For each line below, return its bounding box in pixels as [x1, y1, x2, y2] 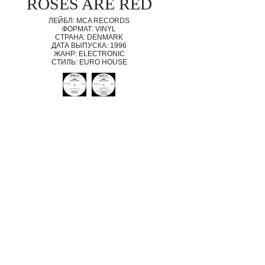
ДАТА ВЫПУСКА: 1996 [51, 41, 127, 50]
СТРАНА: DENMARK [55, 33, 124, 41]
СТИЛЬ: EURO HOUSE [51, 58, 127, 66]
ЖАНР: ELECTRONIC [53, 50, 125, 58]
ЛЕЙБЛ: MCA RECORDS [49, 17, 130, 25]
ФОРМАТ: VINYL [62, 25, 117, 33]
